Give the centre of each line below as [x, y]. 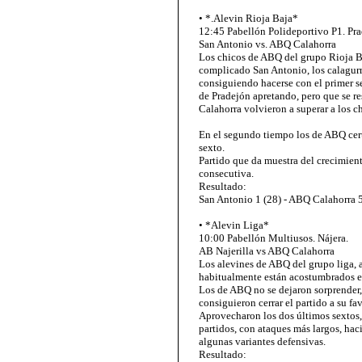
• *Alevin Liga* [234, 225]
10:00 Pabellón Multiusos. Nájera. [274, 238]
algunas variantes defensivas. [262, 341]
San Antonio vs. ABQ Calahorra [267, 44]
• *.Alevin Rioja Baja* [248, 18]
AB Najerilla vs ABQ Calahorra [267, 251]
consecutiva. [226, 173]
